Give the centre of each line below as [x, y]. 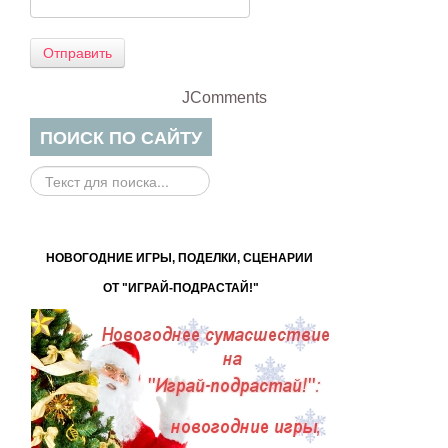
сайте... [54, 246]
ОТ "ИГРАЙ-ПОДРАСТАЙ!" [181, 288]
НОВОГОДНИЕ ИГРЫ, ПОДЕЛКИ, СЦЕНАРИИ [179, 258]
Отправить [77, 53]
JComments [224, 98]
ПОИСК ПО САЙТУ [121, 137]
